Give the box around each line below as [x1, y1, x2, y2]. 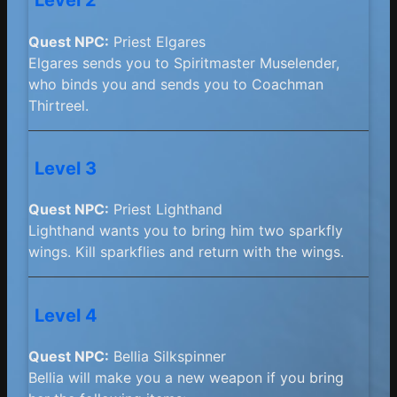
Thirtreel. [28, 96, 89, 114]
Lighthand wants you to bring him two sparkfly [28, 222, 343, 240]
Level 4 [35, 304, 98, 326]
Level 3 [35, 157, 97, 179]
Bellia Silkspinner [109, 347, 226, 366]
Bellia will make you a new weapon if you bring [28, 369, 344, 387]
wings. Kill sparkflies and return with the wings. [28, 243, 344, 261]
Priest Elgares [109, 32, 206, 51]
